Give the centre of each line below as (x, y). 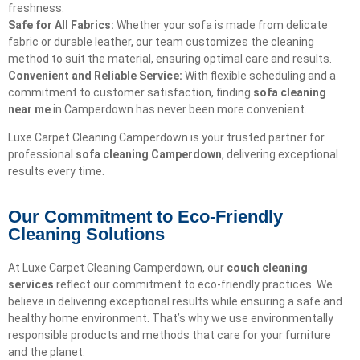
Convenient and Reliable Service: (95, 75)
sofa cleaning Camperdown (149, 155)
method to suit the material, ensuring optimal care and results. (170, 58)
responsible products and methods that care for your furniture (170, 335)
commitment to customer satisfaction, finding (131, 92)
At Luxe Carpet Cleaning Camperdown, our (117, 267)
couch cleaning (267, 267)
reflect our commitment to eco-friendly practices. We (193, 284)
